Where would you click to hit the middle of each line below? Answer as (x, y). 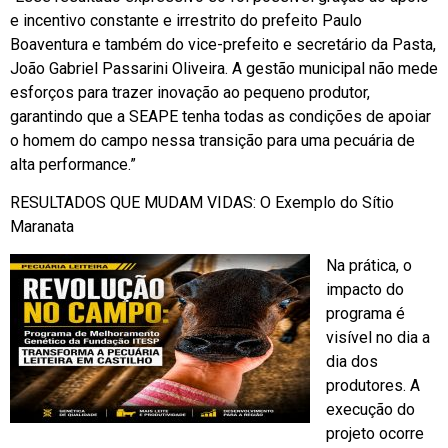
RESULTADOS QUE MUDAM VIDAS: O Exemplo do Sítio (202, 203)
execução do (370, 409)
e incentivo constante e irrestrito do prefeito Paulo (186, 21)
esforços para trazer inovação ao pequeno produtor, (190, 93)
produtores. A (373, 385)
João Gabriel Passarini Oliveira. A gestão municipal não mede (224, 69)
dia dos (352, 361)
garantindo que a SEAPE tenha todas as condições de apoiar (220, 117)
